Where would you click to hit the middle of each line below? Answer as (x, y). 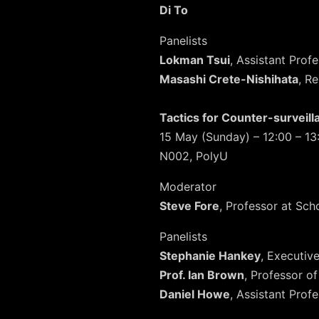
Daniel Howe (195, 294)
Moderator (188, 187)
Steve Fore (189, 206)
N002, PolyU (194, 156)
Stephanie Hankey (210, 256)
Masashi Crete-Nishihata (229, 79)
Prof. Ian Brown (202, 275)
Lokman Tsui (195, 60)
